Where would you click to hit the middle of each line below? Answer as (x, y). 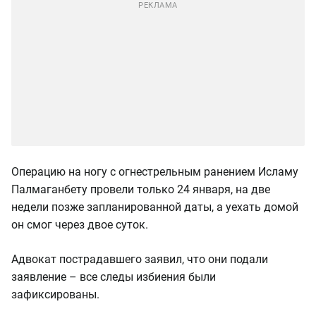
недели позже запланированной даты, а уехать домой (155, 207)
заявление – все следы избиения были (114, 277)
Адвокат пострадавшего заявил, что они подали (140, 259)
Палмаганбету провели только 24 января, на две (141, 189)
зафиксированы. (55, 294)
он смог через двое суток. (84, 225)
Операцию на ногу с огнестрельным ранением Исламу (155, 172)
